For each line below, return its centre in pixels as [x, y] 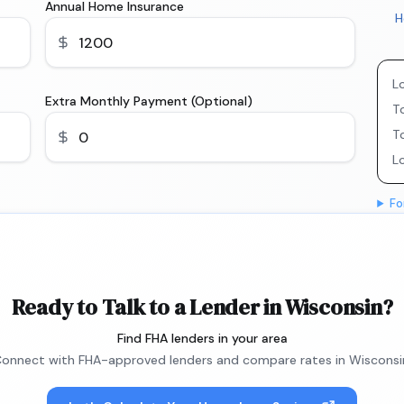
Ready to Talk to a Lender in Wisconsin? [202, 307]
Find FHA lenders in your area [202, 338]
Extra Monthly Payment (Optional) [148, 101]
